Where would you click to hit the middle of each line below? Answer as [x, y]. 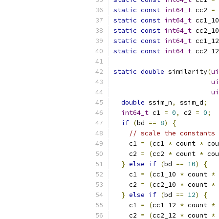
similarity [186, 72]
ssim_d [190, 102]
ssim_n [158, 102]
